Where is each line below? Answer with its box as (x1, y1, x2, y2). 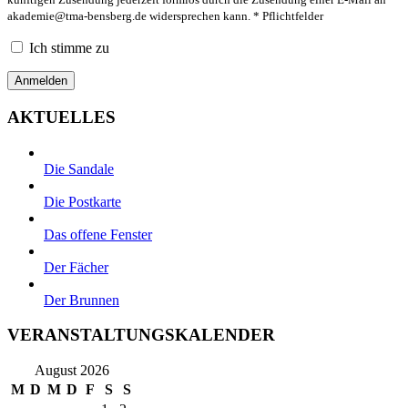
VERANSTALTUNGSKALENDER (7, 325, 275, 345)
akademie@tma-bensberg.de (7, 9, 147, 24)
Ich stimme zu (29, 40, 109, 56)
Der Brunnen (44, 291, 119, 308)
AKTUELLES (7, 107, 116, 127)
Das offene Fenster (44, 226, 152, 242)
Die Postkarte (44, 193, 121, 209)
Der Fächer (44, 259, 108, 275)
